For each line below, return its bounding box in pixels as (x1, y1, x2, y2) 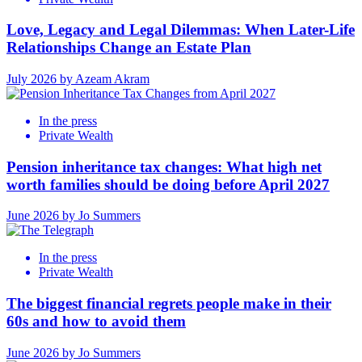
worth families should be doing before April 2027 (6, 175, 330, 193)
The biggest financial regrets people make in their (6, 295, 331, 313)
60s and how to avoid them (6, 313, 186, 330)
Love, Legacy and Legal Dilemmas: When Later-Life (6, 21, 355, 39)
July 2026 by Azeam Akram (6, 72, 149, 86)
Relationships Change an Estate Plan (6, 39, 251, 57)
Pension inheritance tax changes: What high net (6, 158, 322, 175)
